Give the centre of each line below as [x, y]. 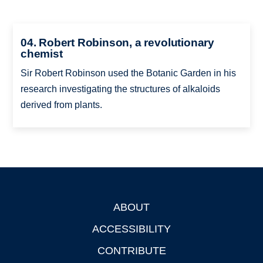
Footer [27, 209]
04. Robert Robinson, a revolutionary [117, 42]
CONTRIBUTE [131, 250]
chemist [41, 53]
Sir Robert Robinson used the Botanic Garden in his [128, 73]
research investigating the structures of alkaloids [120, 89]
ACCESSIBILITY [131, 229]
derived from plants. [61, 104]
